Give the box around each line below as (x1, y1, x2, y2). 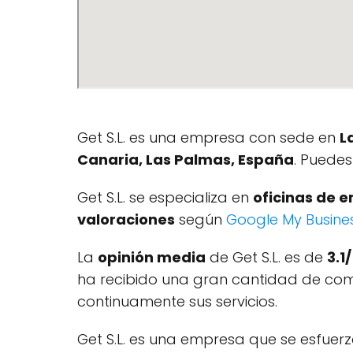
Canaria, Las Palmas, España (77, 150, 294, 169)
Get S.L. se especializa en (77, 188, 253, 207)
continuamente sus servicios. (77, 292, 277, 311)
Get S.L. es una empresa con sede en (77, 128, 340, 147)
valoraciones (77, 210, 175, 229)
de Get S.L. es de (206, 247, 327, 267)
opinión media (98, 247, 206, 267)
